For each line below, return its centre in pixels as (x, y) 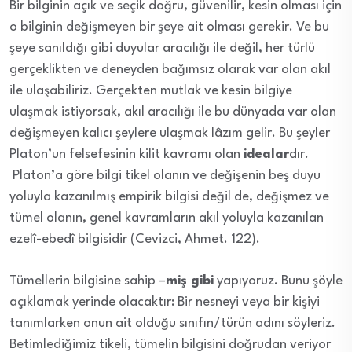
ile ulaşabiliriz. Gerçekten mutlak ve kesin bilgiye (151, 90)
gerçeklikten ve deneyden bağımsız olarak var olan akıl (170, 69)
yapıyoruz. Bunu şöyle (278, 280)
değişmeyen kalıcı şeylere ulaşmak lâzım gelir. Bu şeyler (170, 133)
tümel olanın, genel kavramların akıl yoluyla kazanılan (167, 218)
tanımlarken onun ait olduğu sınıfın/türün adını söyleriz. (172, 323)
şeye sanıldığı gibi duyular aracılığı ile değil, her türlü (162, 48)
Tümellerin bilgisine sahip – (88, 280)
